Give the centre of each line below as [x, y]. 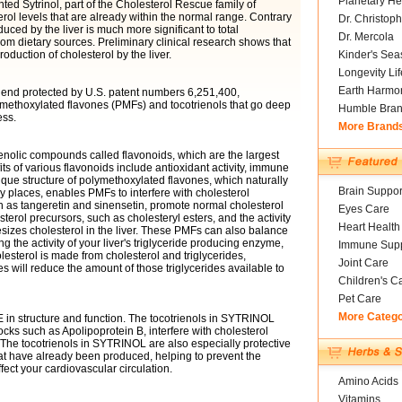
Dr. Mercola [366, 37]
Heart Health [369, 227]
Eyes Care [363, 209]
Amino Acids [368, 381]
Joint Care [363, 263]
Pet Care [359, 299]
